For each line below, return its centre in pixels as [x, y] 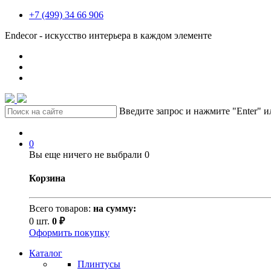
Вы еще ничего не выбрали [87, 155]
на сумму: [115, 208]
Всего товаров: [60, 208]
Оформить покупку [69, 232]
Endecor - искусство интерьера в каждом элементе [108, 35]
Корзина [47, 178]
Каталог [46, 253]
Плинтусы [99, 264]
